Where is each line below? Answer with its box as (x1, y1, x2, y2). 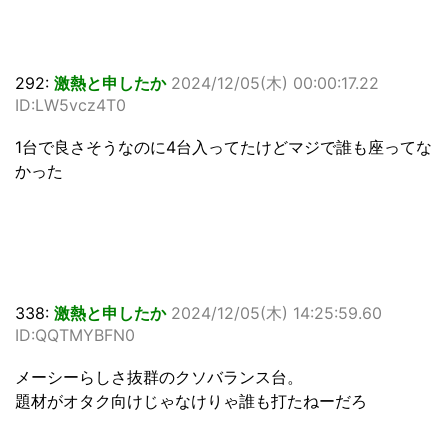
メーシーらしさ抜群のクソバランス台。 (15, 367, 303, 388)
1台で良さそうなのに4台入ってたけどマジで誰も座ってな (15, 137, 432, 158)
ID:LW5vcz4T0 (15, 95, 126, 116)
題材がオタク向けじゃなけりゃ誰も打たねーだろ (15, 391, 367, 412)
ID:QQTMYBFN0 (15, 325, 135, 346)
